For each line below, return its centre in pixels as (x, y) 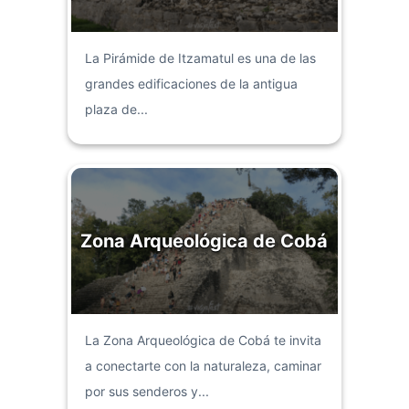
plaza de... (116, 109)
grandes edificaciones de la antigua (191, 83)
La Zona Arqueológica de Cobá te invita (203, 341)
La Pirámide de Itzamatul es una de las (200, 58)
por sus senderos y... (147, 392)
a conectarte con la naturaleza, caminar (203, 366)
